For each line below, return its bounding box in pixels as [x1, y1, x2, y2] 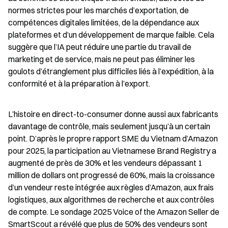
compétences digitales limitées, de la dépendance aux [8, 17, 199, 27]
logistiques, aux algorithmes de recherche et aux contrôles [8, 194, 214, 205]
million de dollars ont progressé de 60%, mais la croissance [8, 170, 215, 180]
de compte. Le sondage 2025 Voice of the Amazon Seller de [8, 207, 219, 217]
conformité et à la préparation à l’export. [8, 78, 150, 89]
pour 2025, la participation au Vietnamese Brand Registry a [8, 146, 216, 156]
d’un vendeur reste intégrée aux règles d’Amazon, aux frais [8, 182, 214, 192]
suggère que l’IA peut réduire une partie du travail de [8, 42, 191, 52]
